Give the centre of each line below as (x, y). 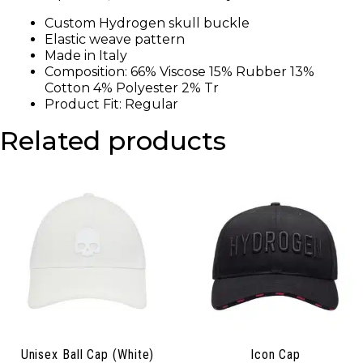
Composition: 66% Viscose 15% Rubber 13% (179, 72)
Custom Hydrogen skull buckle (147, 23)
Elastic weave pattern (115, 39)
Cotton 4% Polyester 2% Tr (132, 88)
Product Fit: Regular (111, 104)
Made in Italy (86, 56)
